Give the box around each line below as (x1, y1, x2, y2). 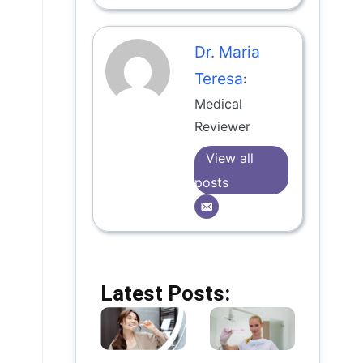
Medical (194, 96, 243, 113)
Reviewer (194, 118, 251, 135)
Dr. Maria (194, 42, 261, 62)
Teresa (194, 69, 244, 89)
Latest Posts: (100, 281, 231, 306)
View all (206, 150, 254, 167)
